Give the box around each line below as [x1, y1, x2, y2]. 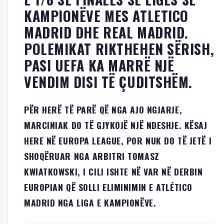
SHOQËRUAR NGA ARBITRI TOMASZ [24, 149, 159, 162]
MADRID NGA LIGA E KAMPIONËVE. [24, 195, 156, 209]
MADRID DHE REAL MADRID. [24, 21, 188, 42]
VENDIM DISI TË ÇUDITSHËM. [24, 71, 192, 92]
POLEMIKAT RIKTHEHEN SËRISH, [24, 38, 214, 59]
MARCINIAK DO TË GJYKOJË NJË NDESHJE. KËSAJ [24, 118, 207, 131]
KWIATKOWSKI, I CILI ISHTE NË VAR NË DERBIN [24, 164, 203, 178]
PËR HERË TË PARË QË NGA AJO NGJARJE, [24, 102, 182, 116]
